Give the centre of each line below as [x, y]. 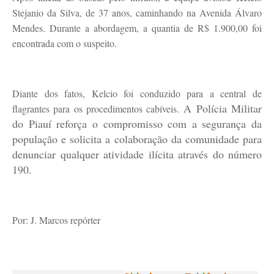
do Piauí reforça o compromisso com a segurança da [137, 124]
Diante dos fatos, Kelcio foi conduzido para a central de [137, 93]
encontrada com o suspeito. [66, 43]
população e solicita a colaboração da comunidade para [137, 139]
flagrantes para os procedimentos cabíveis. [98, 109]
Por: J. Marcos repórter [56, 220]
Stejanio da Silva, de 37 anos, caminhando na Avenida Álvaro [137, 13]
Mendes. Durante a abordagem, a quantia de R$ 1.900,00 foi [137, 28]
